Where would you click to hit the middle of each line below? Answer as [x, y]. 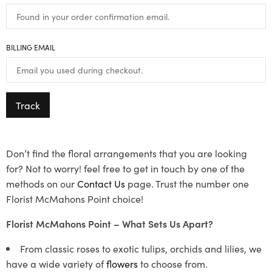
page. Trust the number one [187, 183]
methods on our [42, 183]
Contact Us [101, 183]
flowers [122, 263]
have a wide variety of [56, 263]
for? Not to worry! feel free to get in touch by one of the [125, 168]
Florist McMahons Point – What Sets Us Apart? [110, 223]
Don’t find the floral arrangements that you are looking [127, 153]
